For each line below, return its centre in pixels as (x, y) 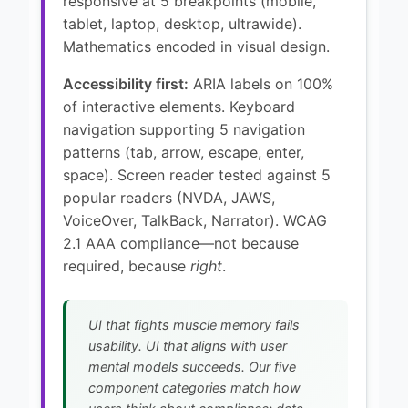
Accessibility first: (126, 83)
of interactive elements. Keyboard (179, 106)
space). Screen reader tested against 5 (197, 174)
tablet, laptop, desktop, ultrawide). (182, 23)
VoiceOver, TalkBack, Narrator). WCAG (195, 220)
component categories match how (194, 387)
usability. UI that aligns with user (188, 345)
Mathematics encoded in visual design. (196, 46)
